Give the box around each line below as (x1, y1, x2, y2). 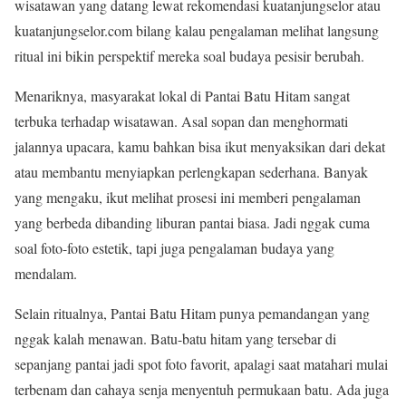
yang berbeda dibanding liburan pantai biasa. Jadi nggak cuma (14, 213, 370, 233)
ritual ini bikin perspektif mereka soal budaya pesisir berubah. (14, 46, 364, 66)
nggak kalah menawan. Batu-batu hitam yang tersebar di (14, 329, 336, 349)
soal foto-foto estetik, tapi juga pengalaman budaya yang (14, 238, 334, 258)
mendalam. (14, 264, 77, 284)
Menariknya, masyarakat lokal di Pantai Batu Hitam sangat (14, 86, 350, 106)
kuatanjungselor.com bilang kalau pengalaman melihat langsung (14, 21, 379, 41)
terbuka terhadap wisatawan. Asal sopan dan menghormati (14, 111, 348, 131)
